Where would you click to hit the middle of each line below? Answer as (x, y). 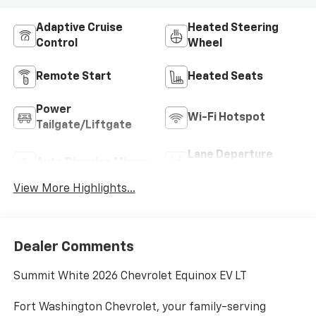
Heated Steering (233, 29)
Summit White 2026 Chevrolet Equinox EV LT (130, 276)
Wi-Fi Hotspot (226, 118)
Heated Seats (225, 77)
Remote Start (73, 77)
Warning (210, 171)
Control (56, 44)
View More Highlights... (74, 189)
